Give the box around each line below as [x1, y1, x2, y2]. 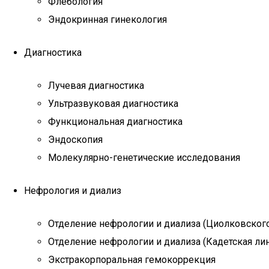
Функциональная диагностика [48, 116, 183, 127]
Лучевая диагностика [48, 80, 144, 91]
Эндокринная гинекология [48, 14, 167, 25]
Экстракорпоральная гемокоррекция [48, 254, 216, 265]
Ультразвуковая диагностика [48, 98, 178, 109]
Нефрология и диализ [24, 185, 121, 196]
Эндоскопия [48, 134, 103, 145]
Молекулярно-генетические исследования [48, 152, 240, 163]
